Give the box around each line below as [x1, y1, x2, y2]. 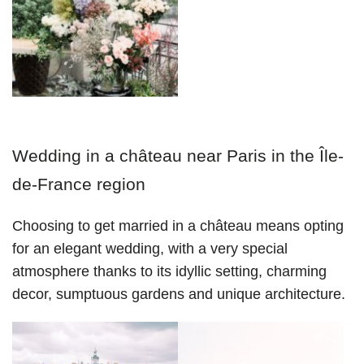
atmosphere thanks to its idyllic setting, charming [12, 263, 327, 280]
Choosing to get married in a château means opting [12, 218, 344, 235]
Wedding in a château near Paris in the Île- [12, 146, 344, 166]
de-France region [12, 175, 145, 194]
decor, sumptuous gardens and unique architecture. [12, 286, 345, 303]
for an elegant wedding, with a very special [12, 240, 288, 258]
